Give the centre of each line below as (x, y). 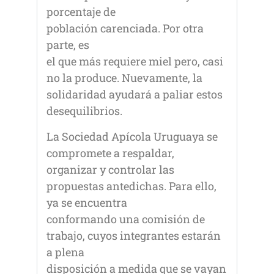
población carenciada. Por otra (125, 28)
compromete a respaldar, (110, 153)
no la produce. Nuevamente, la (124, 78)
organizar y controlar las (110, 169)
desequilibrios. (84, 111)
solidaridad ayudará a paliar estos (135, 94)
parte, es (69, 45)
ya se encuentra (87, 202)
